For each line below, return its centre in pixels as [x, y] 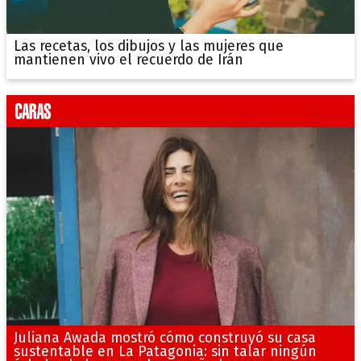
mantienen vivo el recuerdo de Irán [128, 60]
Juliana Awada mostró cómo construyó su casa [164, 338]
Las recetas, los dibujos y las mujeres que [148, 47]
